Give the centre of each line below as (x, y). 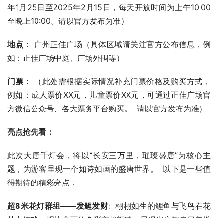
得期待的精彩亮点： (42, 182)
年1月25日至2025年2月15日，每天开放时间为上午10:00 (109, 7)
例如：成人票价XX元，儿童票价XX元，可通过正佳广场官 (109, 95)
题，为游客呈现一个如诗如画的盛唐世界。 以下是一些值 (109, 169)
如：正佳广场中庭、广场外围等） (66, 58)
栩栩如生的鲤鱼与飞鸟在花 (161, 206)
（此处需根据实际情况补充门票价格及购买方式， (121, 81)
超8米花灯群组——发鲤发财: (59, 206)
